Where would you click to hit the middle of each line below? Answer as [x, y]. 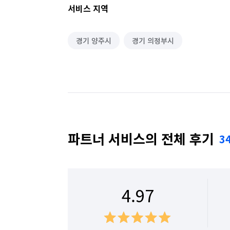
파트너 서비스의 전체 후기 [141, 138]
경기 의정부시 [153, 41]
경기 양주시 [94, 41]
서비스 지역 [88, 8]
